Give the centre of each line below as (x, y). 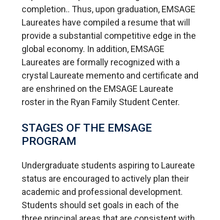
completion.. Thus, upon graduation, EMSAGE (109, 9)
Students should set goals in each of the (100, 205)
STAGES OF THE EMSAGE (87, 128)
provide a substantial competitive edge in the (109, 35)
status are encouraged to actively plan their (105, 179)
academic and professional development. (103, 192)
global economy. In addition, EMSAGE (93, 49)
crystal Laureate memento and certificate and (110, 75)
